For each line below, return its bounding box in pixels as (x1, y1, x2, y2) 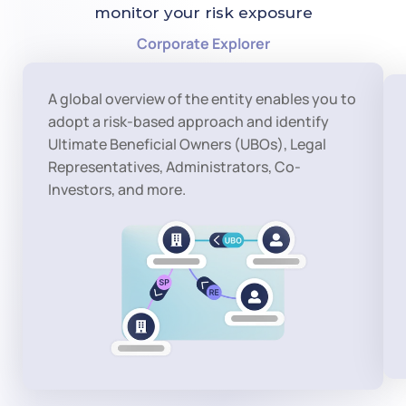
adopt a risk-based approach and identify (48, 111, 329, 131)
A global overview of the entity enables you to (48, 89, 356, 109)
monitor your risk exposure (93, 4, 313, 22)
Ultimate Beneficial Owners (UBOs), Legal (48, 134, 326, 154)
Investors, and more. (48, 179, 186, 199)
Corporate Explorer (136, 34, 270, 53)
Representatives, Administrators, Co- (48, 157, 301, 177)
